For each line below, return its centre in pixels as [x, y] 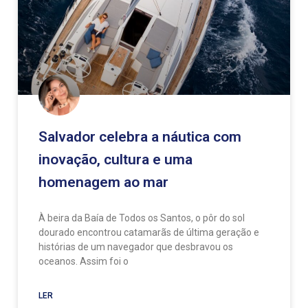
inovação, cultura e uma [115, 159]
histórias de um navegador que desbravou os [136, 246]
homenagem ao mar [103, 182]
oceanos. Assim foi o [84, 261]
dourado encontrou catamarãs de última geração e [149, 232]
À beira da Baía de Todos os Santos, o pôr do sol [142, 218]
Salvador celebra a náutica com [140, 136]
